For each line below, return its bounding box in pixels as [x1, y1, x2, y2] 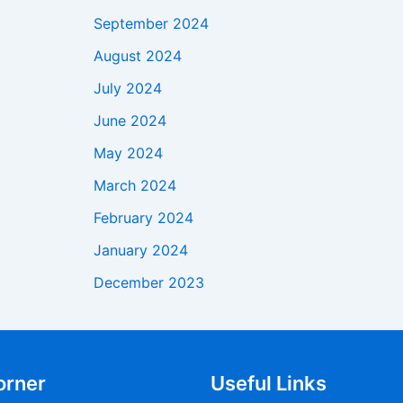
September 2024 [93, 14, 209, 33]
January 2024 [93, 241, 188, 260]
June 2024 [93, 112, 166, 130]
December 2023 [93, 273, 204, 292]
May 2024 [93, 144, 163, 163]
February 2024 [93, 209, 193, 228]
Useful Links [210, 372, 327, 396]
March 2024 [93, 176, 176, 195]
